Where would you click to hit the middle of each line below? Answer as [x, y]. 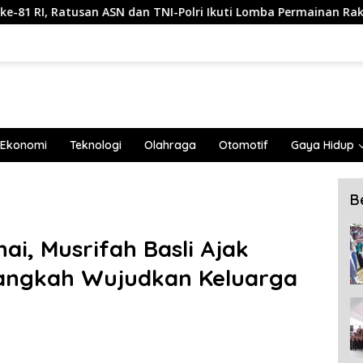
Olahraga [170, 145]
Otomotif [243, 145]
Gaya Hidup [322, 145]
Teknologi [96, 145]
